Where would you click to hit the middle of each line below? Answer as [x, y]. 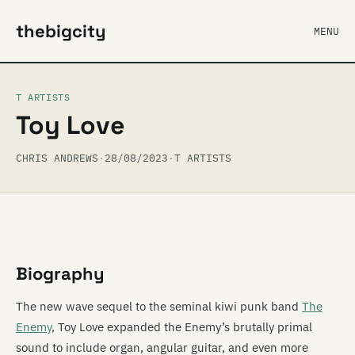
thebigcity [61, 31]
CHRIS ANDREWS [57, 158]
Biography [60, 273]
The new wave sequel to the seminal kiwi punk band [159, 306]
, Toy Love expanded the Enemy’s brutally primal [182, 327]
